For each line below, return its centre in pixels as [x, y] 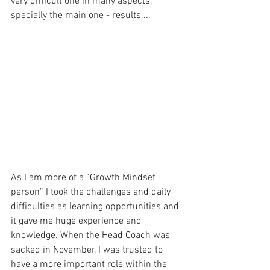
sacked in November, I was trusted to [88, 250]
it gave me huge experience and [77, 221]
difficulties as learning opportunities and [96, 206]
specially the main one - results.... [81, 15]
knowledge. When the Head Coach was [92, 235]
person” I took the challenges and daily [92, 192]
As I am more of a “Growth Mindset [84, 177]
